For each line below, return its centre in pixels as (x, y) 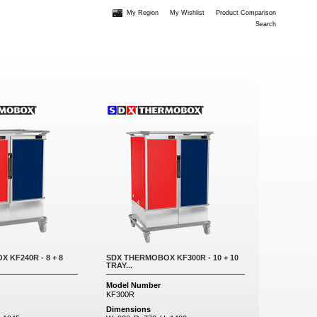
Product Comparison (246, 13)
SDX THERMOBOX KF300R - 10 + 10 (172, 258)
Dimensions (128, 309)
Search (266, 24)
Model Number (133, 285)
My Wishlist (187, 13)
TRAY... (119, 265)
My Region (143, 13)
